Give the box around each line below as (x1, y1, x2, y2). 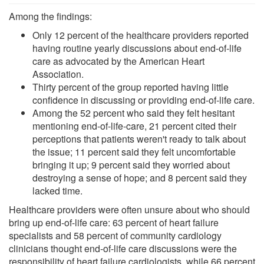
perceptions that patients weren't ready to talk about (32, 131, 246, 146)
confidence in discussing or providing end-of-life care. (32, 93, 255, 107)
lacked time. (32, 183, 82, 197)
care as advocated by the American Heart (32, 54, 204, 68)
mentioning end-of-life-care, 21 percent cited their (32, 118, 236, 133)
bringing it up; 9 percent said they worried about (32, 157, 230, 171)
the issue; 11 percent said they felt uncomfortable (32, 144, 236, 159)
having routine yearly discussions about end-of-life (32, 41, 242, 55)
